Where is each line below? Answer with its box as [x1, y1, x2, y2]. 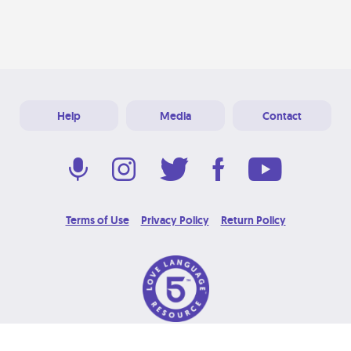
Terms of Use [65, 213, 129, 227]
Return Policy [220, 213, 286, 227]
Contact [262, 109, 302, 123]
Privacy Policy [140, 213, 209, 227]
